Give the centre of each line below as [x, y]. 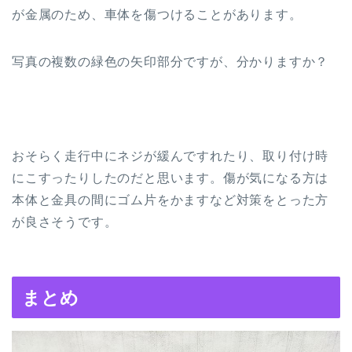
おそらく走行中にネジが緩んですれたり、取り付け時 [170, 156]
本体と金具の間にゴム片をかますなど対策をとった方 [170, 200]
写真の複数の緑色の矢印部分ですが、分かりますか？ [170, 62]
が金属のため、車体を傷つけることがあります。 [157, 15]
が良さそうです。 [65, 222]
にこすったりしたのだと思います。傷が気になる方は [170, 178]
